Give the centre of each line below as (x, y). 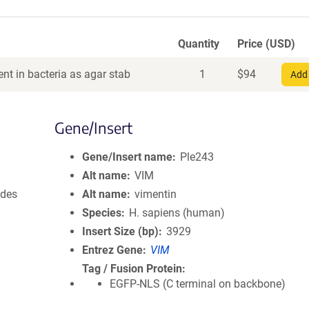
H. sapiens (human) (177, 213)
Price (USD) (266, 44)
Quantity (199, 44)
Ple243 (197, 157)
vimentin (156, 194)
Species (102, 213)
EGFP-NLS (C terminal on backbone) (198, 284)
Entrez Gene (112, 250)
